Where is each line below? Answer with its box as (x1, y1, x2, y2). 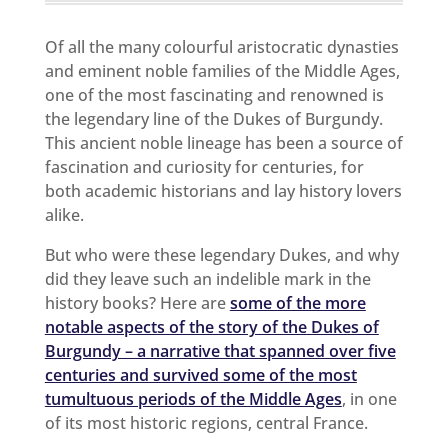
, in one (341, 387, 397, 410)
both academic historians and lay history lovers (44, 179, 402, 202)
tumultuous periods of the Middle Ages (44, 387, 342, 410)
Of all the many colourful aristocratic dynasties (44, 35, 399, 58)
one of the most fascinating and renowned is (44, 83, 384, 106)
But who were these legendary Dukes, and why (44, 243, 399, 266)
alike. (44, 203, 84, 226)
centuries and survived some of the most (44, 363, 357, 386)
